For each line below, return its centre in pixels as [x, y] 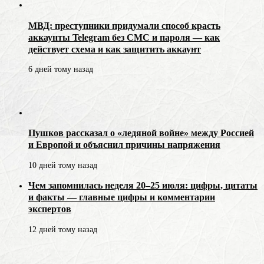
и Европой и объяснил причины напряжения [124, 145]
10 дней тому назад [63, 165]
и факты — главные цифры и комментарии [122, 197]
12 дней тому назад [63, 229]
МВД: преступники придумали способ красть [124, 25]
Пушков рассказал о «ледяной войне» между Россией [141, 133]
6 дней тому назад [61, 70]
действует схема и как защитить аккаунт [115, 49]
